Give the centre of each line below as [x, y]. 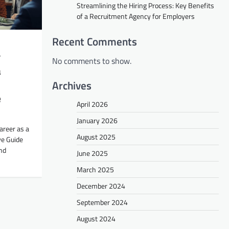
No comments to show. [92, 61]
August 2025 [96, 136]
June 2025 [92, 153]
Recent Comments [95, 41]
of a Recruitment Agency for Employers [136, 16]
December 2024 [101, 186]
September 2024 [102, 202]
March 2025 [95, 169]
